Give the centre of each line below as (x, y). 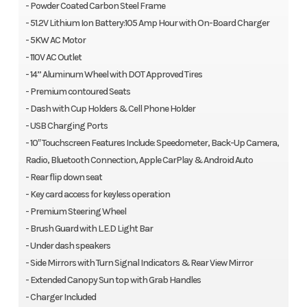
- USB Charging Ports (66, 126)
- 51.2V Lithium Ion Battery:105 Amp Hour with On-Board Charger (147, 23)
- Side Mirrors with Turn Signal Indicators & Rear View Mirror (139, 263)
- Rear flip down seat (63, 177)
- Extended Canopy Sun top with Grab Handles (113, 280)
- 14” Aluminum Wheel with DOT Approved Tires (113, 75)
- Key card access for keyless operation (97, 195)
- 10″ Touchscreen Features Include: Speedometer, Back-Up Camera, (152, 143)
